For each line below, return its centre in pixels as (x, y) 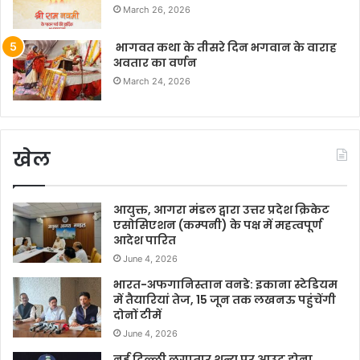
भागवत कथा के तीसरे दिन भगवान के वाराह (225, 48)
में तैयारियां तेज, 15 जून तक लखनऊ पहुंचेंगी (225, 300)
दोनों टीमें (137, 315)
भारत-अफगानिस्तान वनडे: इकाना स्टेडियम (225, 285)
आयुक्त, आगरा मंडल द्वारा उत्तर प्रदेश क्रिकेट (221, 210)
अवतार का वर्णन (155, 63)
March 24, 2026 (157, 82)
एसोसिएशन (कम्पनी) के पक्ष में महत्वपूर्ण (218, 225)
